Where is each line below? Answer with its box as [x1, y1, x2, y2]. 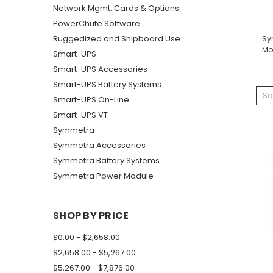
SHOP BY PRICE [53, 208, 129, 222]
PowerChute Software [53, 17, 140, 29]
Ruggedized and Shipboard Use [53, 32, 180, 44]
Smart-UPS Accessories [53, 63, 147, 75]
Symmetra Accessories [53, 139, 146, 151]
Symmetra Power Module [53, 169, 154, 182]
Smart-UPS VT [53, 108, 108, 121]
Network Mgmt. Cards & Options [53, 2, 179, 14]
